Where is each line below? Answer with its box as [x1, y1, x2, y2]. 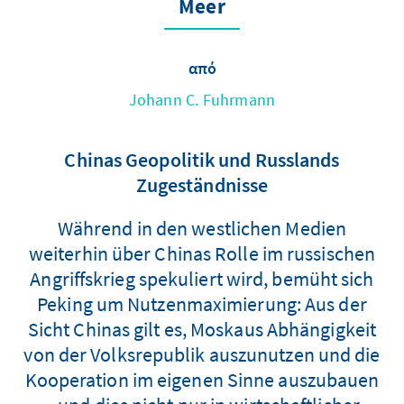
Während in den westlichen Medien [57, 215, 347, 241]
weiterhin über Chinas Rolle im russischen [28, 240, 376, 266]
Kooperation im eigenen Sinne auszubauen [24, 366, 380, 392]
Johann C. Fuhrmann [128, 88, 276, 110]
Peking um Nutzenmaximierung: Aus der [37, 290, 367, 317]
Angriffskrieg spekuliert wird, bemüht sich [30, 265, 374, 291]
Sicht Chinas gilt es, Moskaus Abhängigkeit [27, 316, 377, 342]
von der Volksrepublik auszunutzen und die [23, 341, 381, 367]
